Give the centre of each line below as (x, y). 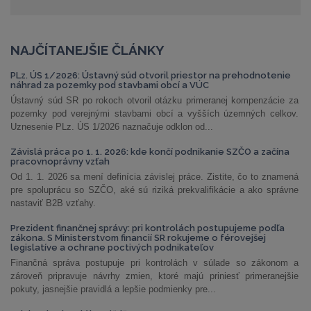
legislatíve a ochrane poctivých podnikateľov (112, 247)
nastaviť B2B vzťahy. (53, 203)
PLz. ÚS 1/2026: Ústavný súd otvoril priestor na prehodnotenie (151, 75)
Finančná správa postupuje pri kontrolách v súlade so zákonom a (154, 263)
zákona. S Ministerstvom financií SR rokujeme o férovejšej (138, 238)
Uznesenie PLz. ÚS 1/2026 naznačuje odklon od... (112, 127)
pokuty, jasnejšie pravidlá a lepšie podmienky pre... (113, 289)
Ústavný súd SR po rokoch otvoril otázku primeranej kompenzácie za (154, 100)
